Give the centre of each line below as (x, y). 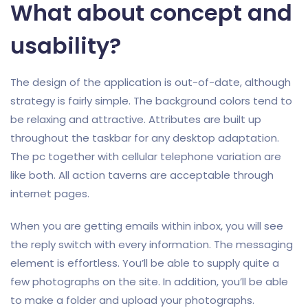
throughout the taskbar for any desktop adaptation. (145, 138)
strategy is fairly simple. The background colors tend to (151, 101)
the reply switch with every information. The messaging (152, 244)
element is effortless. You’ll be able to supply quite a (145, 263)
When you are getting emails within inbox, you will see (147, 226)
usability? (66, 46)
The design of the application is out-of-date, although (151, 82)
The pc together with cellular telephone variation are (146, 156)
